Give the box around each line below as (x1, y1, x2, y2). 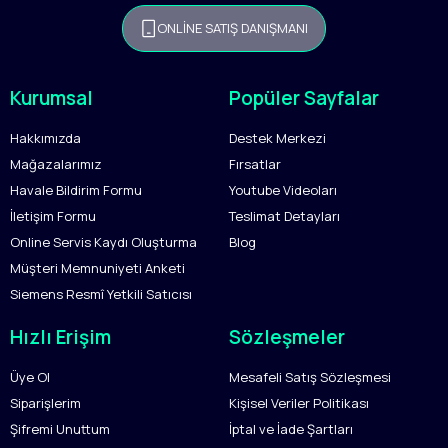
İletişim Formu (10, 207, 96, 225)
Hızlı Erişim (10, 324, 111, 350)
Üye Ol (10, 368, 50, 386)
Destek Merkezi (229, 129, 326, 147)
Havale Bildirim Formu (10, 181, 142, 199)
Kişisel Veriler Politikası (229, 394, 369, 412)
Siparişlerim (10, 394, 81, 412)
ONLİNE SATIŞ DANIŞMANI (157, 19, 309, 37)
